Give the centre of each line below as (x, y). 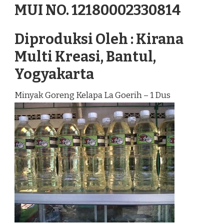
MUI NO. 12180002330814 (98, 10)
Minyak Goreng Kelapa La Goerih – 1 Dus (92, 95)
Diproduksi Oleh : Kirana (99, 39)
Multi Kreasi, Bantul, (85, 57)
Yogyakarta (54, 74)
